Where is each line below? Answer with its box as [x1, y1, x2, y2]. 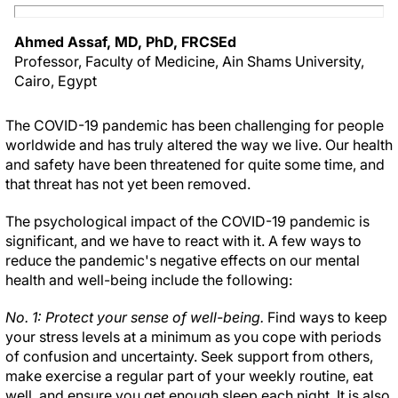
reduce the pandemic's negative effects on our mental [5, 251, 360, 269]
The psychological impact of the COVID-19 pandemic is [5, 212, 370, 230]
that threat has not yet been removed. [5, 175, 251, 193]
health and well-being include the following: [5, 271, 292, 289]
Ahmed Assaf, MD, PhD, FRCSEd [14, 33, 236, 51]
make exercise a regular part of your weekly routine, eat [5, 367, 373, 385]
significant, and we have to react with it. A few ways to [5, 232, 362, 250]
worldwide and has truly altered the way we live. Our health [5, 136, 393, 154]
